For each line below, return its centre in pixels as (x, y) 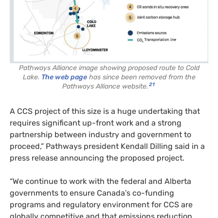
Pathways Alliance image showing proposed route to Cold (109, 68)
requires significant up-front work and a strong (96, 123)
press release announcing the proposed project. (97, 158)
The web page (64, 77)
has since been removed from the (141, 77)
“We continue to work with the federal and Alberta (100, 182)
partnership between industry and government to (100, 135)
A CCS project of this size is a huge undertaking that (105, 111)
